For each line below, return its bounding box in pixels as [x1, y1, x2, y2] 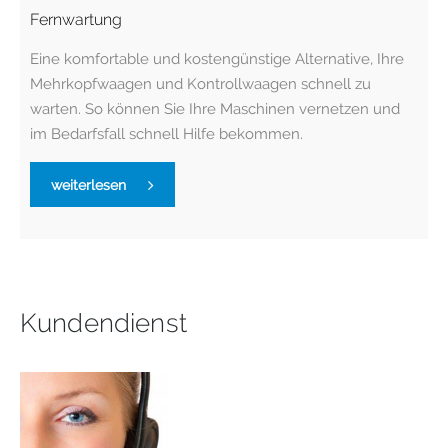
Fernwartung [30, 10, 122, 30]
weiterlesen [51, 177, 126, 194]
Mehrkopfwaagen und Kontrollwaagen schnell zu [30, 75, 371, 94]
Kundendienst [20, 307, 187, 338]
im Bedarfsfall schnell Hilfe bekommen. [30, 125, 303, 144]
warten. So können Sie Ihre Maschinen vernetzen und [30, 100, 400, 119]
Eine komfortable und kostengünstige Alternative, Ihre [30, 50, 404, 69]
